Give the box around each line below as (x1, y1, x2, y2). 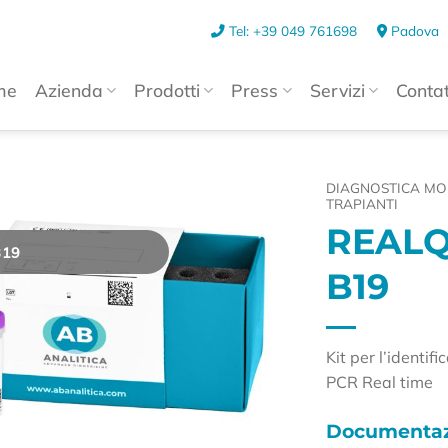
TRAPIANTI (326, 195, 399, 212)
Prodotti (134, 79, 201, 101)
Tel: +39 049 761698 (225, 22, 362, 39)
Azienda (35, 79, 104, 101)
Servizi (309, 79, 365, 101)
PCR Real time (326, 372, 434, 393)
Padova (387, 22, 440, 39)
